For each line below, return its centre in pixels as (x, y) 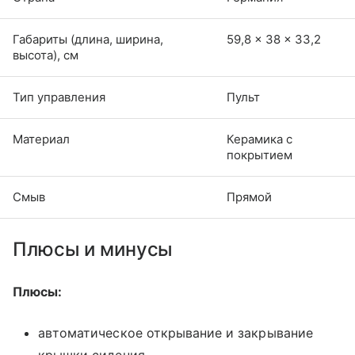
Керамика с (260, 139)
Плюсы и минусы (93, 250)
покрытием (260, 155)
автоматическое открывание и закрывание (176, 333)
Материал (41, 139)
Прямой (249, 197)
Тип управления (59, 97)
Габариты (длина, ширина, (88, 40)
